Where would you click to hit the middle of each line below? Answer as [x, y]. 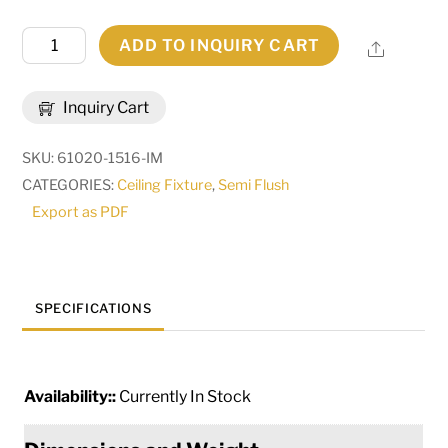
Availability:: [72, 396]
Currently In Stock [185, 396]
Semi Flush [254, 185]
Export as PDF [81, 212]
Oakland [52, 93]
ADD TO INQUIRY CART [219, 46]
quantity [52, 228]
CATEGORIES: [70, 185]
